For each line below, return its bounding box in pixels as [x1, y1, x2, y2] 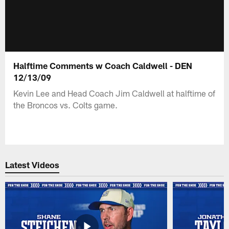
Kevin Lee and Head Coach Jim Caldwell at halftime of [13, 87, 216, 98]
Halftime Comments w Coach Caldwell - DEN [13, 60, 193, 71]
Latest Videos [5, 159, 60, 170]
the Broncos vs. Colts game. [13, 99, 118, 110]
